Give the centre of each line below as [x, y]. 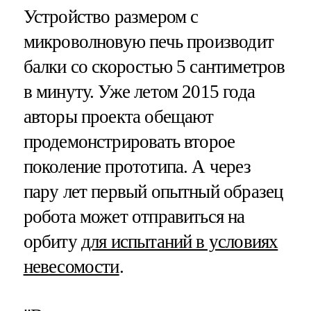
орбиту [52, 241]
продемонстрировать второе [129, 141]
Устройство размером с [111, 16]
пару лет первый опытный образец [153, 191]
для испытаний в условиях [179, 241]
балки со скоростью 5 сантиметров [154, 66]
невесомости [71, 266]
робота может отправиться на [134, 216]
